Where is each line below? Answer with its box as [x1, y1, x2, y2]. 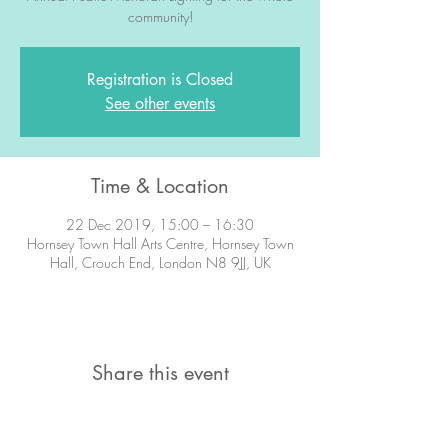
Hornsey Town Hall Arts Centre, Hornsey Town [26, 234, 294, 253]
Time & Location [91, 173, 229, 199]
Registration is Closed [87, 69, 233, 90]
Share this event [91, 360, 229, 386]
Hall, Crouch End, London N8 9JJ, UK [49, 253, 271, 272]
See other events [105, 93, 215, 114]
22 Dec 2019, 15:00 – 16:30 [66, 215, 254, 234]
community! [127, 7, 193, 26]
